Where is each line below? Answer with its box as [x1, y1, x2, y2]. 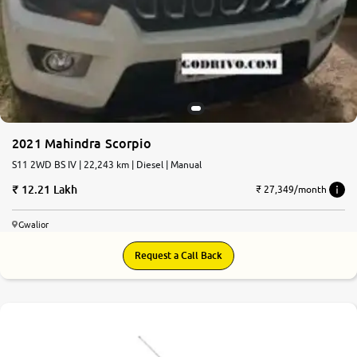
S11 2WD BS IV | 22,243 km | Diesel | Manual [12, 158, 202, 171]
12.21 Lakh [21, 182, 78, 196]
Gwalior [18, 218, 49, 229]
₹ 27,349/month [256, 183, 327, 196]
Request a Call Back [135, 249, 222, 261]
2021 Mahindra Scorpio [12, 135, 151, 151]
